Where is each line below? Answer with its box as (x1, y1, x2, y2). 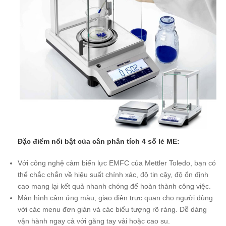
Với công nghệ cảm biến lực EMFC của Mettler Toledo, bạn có (18, 159, 216, 167)
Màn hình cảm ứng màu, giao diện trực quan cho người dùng (18, 194, 213, 202)
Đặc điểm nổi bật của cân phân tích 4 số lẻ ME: (18, 137, 182, 146)
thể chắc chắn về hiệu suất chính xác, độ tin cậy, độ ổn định (18, 171, 208, 179)
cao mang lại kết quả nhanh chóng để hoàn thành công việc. (18, 182, 213, 191)
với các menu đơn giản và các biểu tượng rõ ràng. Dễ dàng (18, 205, 207, 214)
